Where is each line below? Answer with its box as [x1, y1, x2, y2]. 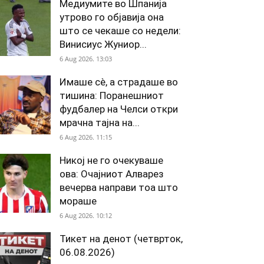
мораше [60, 195, 97, 207]
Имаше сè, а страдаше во [60, 76, 178, 88]
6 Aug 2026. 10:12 [60, 211, 112, 220]
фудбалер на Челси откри [60, 103, 178, 115]
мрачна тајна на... [60, 117, 140, 128]
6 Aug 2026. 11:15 [60, 133, 112, 141]
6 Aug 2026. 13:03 [60, 54, 112, 63]
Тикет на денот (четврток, [60, 233, 183, 245]
